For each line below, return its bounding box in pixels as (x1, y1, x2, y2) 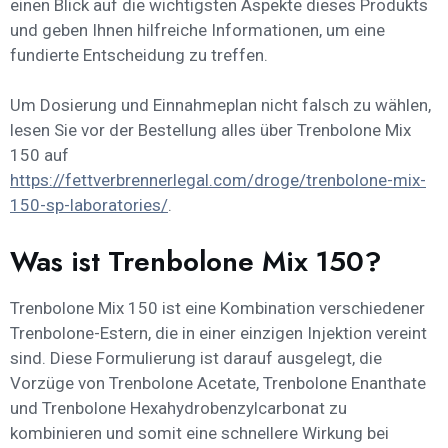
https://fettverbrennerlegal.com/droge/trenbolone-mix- (10, 170, 426, 191)
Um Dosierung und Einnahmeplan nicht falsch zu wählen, (10, 95, 431, 116)
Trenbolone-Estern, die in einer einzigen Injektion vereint (10, 322, 427, 343)
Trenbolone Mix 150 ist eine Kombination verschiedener (10, 297, 425, 318)
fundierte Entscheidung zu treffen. (10, 44, 268, 65)
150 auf (10, 145, 69, 166)
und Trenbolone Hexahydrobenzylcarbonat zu (10, 397, 347, 418)
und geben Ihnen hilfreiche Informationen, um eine (10, 19, 385, 40)
